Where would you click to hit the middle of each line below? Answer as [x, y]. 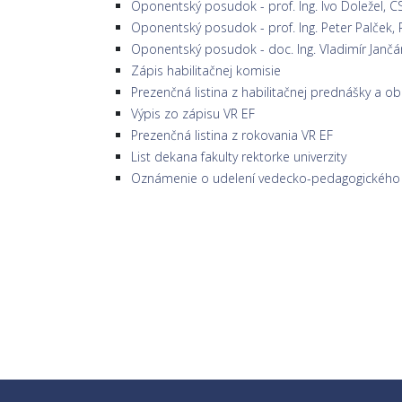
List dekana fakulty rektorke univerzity [239, 157]
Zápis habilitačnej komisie [206, 70]
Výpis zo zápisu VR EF [193, 114]
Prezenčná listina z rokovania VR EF [232, 135]
